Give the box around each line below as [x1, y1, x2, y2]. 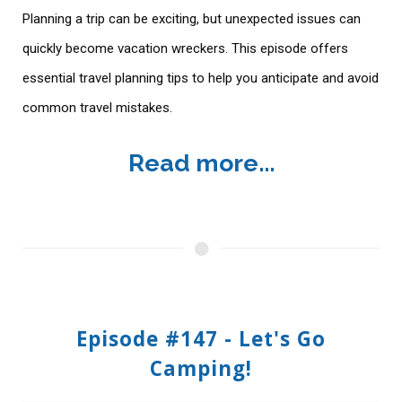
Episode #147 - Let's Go [76, 324, 326, 353]
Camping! [150, 354, 252, 382]
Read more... [127, 148, 275, 177]
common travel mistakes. [22, 99, 176, 116]
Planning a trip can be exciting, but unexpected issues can [22, 10, 361, 27]
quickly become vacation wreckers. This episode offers [22, 39, 348, 57]
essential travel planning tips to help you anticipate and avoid [22, 69, 379, 86]
